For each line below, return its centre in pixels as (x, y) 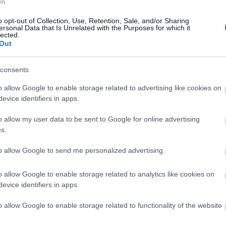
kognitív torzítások (66, 183)
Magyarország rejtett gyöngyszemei (95, 97)
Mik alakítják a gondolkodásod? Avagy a (101, 171)
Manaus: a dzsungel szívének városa (94, 24)
